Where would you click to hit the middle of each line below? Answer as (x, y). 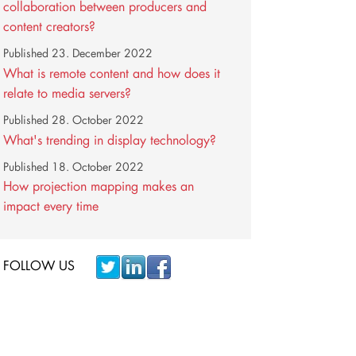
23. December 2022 (103, 54)
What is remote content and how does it (112, 72)
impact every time (51, 206)
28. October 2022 (98, 120)
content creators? (50, 26)
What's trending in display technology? (110, 139)
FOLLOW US (39, 265)
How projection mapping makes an (99, 186)
